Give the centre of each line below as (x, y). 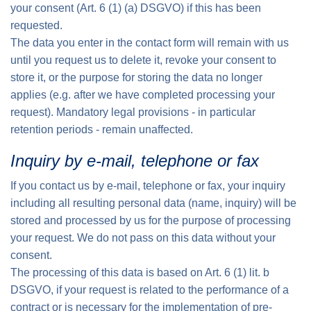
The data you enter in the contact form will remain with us (150, 43)
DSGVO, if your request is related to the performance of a (150, 290)
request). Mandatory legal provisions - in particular (133, 112)
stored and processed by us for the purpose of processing (151, 220)
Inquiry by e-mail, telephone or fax (135, 161)
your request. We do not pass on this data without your (143, 238)
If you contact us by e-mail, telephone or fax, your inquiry (148, 186)
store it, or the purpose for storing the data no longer (136, 77)
